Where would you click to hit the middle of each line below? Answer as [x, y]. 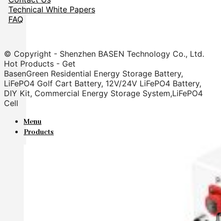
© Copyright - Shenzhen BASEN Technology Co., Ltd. [104, 54]
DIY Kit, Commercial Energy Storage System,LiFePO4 [103, 93]
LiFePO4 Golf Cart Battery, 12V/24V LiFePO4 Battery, [103, 83]
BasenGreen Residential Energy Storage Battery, [93, 73]
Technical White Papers [52, 9]
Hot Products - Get [40, 63]
